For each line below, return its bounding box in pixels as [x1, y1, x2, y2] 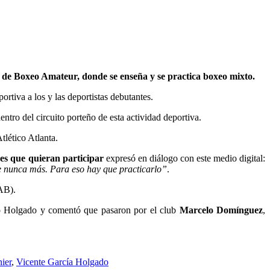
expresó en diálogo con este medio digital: [103, 152, 266, 163]
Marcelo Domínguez [179, 204, 263, 215]
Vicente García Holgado [16, 256, 108, 267]
